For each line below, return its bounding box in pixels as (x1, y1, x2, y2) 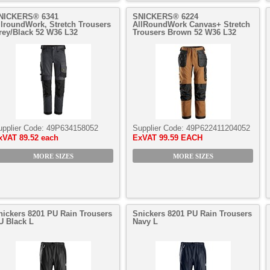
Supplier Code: (133, 124, 186, 133)
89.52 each (19, 133, 58, 142)
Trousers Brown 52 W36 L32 (133, 28, 236, 37)
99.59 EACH (159, 133, 202, 142)
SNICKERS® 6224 (133, 12, 198, 21)
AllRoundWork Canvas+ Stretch (133, 20, 250, 29)
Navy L (133, 217, 158, 226)
